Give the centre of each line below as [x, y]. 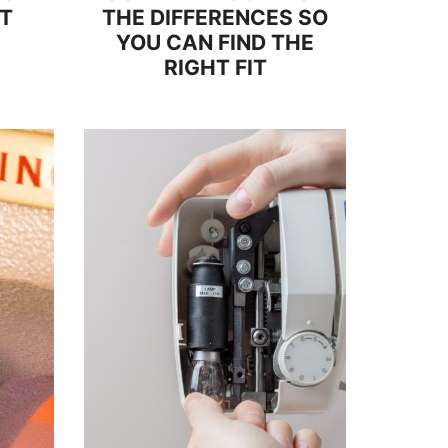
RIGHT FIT [215, 67]
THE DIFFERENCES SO [215, 17]
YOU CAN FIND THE [215, 42]
